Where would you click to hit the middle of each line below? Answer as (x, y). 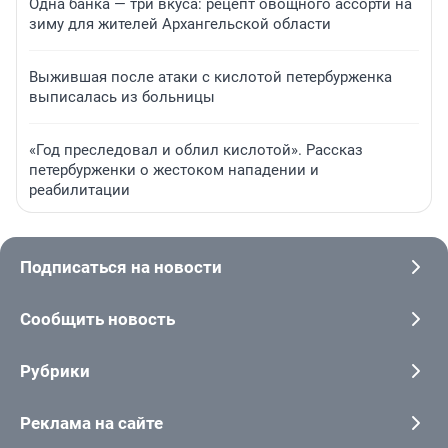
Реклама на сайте (91, 423)
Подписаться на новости (121, 267)
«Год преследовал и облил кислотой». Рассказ (196, 150)
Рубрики (55, 371)
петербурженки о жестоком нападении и (174, 170)
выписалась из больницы (122, 97)
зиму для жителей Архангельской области (180, 24)
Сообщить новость (97, 319)
